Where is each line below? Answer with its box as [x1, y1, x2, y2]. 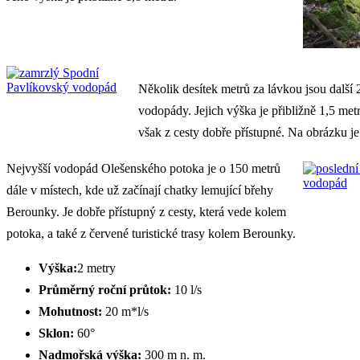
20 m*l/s [102, 305, 149, 319]
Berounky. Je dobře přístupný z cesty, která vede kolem [6, 205, 286, 219]
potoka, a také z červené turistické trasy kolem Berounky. [6, 227, 296, 241]
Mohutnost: [39, 305, 102, 319]
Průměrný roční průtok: [39, 283, 171, 297]
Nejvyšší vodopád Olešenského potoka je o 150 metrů [6, 162, 280, 176]
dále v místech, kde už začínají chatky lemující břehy [6, 183, 273, 198]
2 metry [77, 261, 116, 276]
